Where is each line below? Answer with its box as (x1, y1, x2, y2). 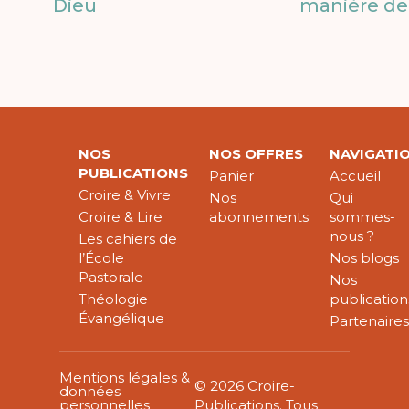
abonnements (209, 208, 309, 226)
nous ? (330, 227, 375, 246)
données (58, 382, 121, 400)
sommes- (330, 208, 396, 226)
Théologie (79, 290, 149, 309)
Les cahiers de (79, 230, 178, 248)
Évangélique (79, 309, 165, 328)
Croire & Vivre (79, 186, 172, 204)
